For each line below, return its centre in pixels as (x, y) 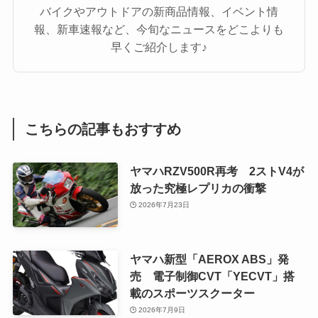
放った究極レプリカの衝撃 (198, 188)
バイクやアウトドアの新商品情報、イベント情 (159, 11)
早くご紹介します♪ (159, 46)
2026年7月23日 (164, 205)
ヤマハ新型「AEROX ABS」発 (209, 259)
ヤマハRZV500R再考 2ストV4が (216, 171)
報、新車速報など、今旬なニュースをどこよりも (159, 29)
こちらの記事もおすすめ (103, 130)
